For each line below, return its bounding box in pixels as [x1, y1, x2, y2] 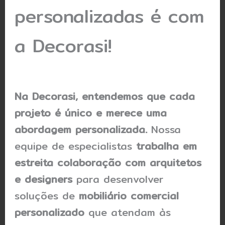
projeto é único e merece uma [15, 105, 167, 121]
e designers [15, 171, 73, 187]
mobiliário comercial [79, 188, 179, 204]
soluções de [15, 188, 79, 204]
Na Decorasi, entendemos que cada [15, 88, 195, 104]
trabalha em [136, 138, 197, 154]
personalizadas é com [15, 2, 204, 31]
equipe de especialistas [15, 138, 137, 154]
